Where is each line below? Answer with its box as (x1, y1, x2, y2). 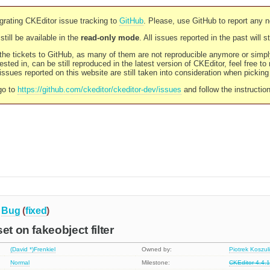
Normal (10, 259, 30, 266)
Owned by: (142, 246, 172, 253)
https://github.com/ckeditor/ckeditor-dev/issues (17, 85, 181, 94)
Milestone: (142, 259, 171, 266)
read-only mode (80, 33, 139, 42)
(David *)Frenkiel (10, 246, 56, 253)
